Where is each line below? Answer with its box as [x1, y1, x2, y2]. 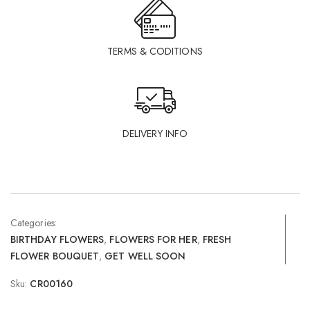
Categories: [10, 216, 57, 230]
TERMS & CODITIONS [107, 44, 203, 59]
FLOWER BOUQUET [10, 249, 100, 264]
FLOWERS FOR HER [109, 232, 197, 247]
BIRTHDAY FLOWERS [10, 232, 104, 247]
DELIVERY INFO [122, 127, 188, 141]
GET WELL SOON [104, 249, 186, 264]
